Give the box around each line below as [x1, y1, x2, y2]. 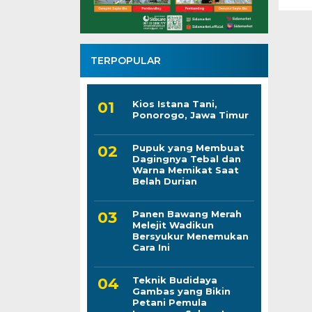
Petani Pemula [132, 296, 207, 308]
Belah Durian [132, 175, 197, 187]
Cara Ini [132, 241, 170, 253]
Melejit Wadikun [132, 219, 214, 231]
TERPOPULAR [90, 54, 161, 67]
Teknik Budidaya [132, 274, 217, 286]
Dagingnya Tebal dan [132, 153, 241, 164]
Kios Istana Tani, [132, 97, 217, 109]
